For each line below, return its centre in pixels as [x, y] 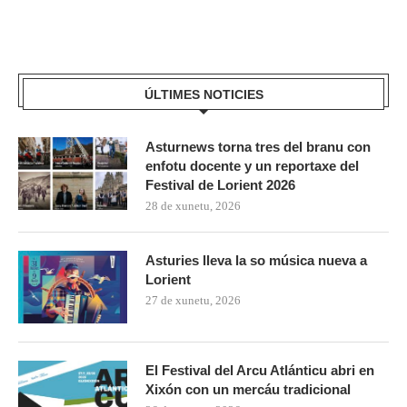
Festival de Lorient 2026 [220, 184]
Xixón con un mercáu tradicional [248, 389]
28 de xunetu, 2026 [193, 205]
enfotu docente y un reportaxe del [252, 165]
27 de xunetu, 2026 [193, 300]
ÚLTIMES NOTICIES [203, 94]
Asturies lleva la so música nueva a [256, 260]
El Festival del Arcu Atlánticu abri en [260, 370]
